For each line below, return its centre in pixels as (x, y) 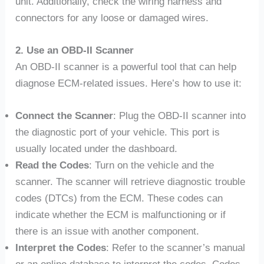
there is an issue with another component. (108, 232)
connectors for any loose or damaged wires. (112, 18)
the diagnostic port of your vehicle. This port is (118, 133)
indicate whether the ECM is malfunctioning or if (121, 215)
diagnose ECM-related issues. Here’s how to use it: (129, 84)
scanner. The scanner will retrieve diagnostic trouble (131, 182)
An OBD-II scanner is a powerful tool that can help (126, 67)
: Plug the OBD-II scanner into (180, 116)
